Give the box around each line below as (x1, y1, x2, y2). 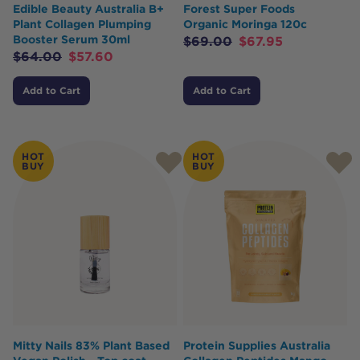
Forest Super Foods (183, 2, 295, 15)
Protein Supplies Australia (183, 338, 330, 352)
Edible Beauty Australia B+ (13, 2, 164, 15)
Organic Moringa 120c (183, 18, 307, 31)
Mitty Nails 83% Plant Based (13, 338, 170, 352)
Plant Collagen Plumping (13, 18, 151, 31)
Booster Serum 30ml (13, 33, 130, 46)
